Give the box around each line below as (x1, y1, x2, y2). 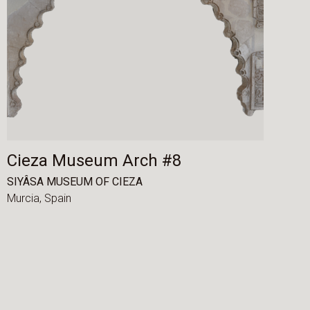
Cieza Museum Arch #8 (6, 151, 181, 171)
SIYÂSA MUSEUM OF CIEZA (6, 175, 143, 188)
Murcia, (6, 191, 44, 205)
